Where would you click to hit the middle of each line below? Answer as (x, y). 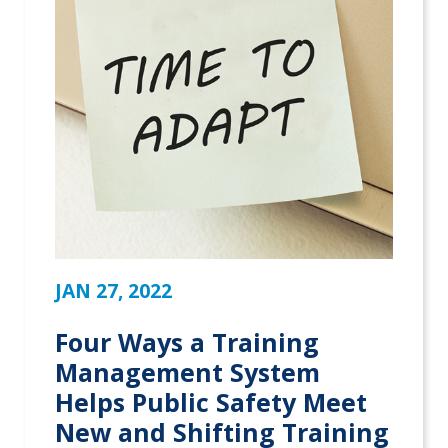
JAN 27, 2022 (113, 291)
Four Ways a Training (187, 342)
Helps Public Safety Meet (211, 402)
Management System (187, 372)
